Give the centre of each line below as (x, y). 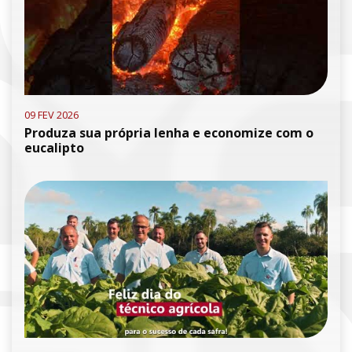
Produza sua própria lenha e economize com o (169, 133)
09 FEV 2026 (51, 115)
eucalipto (54, 148)
